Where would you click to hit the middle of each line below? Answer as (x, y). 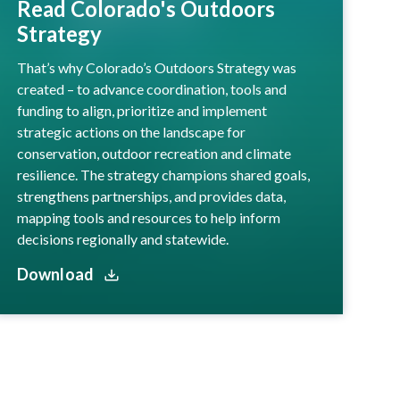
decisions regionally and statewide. (123, 238)
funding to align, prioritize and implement (142, 110)
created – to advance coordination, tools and (151, 88)
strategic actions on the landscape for (131, 131)
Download (57, 274)
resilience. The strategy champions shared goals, (163, 174)
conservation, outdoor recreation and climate (154, 153)
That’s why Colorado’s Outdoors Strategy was (156, 67)
